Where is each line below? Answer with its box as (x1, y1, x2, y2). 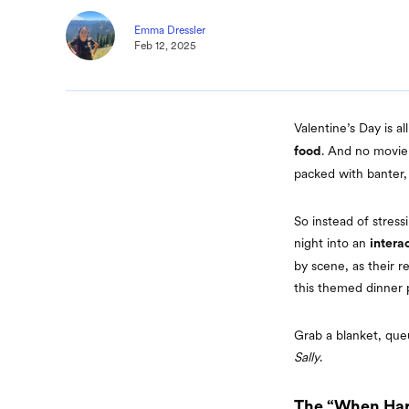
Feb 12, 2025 (134, 38, 196, 52)
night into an (294, 235, 370, 250)
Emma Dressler (134, 23, 205, 37)
